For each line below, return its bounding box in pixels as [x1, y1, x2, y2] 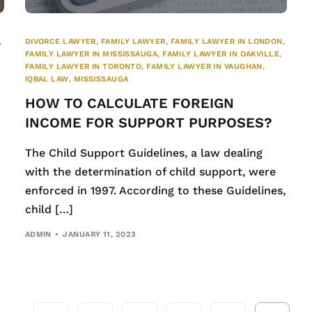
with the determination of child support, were [24, 165, 276, 179]
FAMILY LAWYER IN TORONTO [24, 62, 142, 72]
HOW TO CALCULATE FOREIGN [24, 95, 234, 112]
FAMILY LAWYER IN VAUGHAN [146, 62, 263, 72]
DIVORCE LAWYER [24, 37, 96, 47]
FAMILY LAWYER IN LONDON [170, 37, 283, 47]
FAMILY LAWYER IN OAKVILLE [162, 49, 280, 59]
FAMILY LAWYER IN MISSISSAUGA [24, 49, 158, 59]
